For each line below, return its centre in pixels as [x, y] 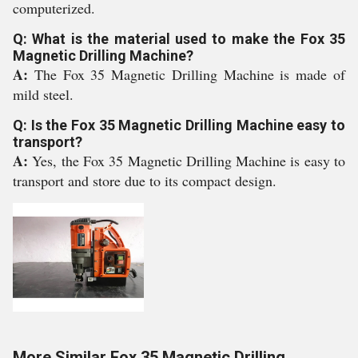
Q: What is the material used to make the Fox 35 [179, 39]
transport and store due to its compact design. [145, 181]
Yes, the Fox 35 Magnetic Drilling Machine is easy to [189, 161]
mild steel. [43, 94]
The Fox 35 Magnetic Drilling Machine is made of [190, 74]
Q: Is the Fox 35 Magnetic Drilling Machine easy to [179, 125]
